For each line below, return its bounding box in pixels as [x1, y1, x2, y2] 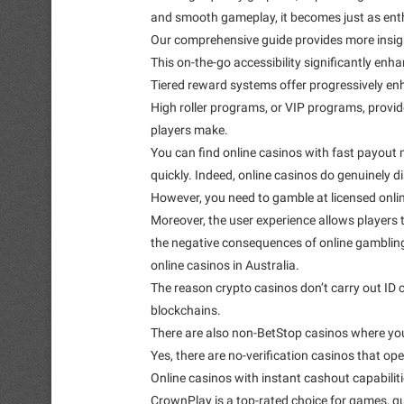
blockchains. [151, 302, 221, 317]
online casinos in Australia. [151, 257, 299, 272]
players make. [151, 122, 228, 137]
